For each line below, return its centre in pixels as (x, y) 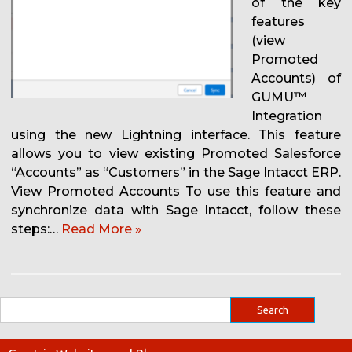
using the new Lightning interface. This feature (176, 135)
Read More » (101, 229)
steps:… (36, 229)
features (278, 22)
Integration (287, 116)
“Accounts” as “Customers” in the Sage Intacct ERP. (176, 173)
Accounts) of (296, 79)
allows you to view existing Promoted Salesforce (176, 154)
